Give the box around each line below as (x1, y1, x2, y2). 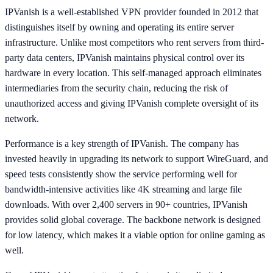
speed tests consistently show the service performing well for (5, 168, 237, 179)
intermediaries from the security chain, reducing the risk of (5, 82, 228, 93)
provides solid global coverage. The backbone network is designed (5, 214, 261, 225)
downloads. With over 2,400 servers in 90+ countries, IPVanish (5, 199, 247, 210)
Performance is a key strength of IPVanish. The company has (5, 138, 239, 149)
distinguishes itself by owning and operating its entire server (5, 21, 234, 32)
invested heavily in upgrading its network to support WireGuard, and (5, 153, 268, 164)
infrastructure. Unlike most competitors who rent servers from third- (5, 37, 264, 48)
